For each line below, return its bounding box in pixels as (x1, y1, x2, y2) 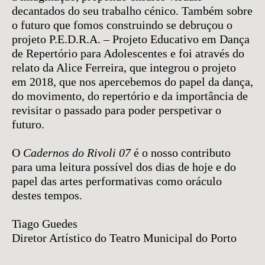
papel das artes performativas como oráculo (12, 174, 222, 188)
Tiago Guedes (12, 217, 77, 230)
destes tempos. (12, 189, 82, 202)
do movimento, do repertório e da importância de (12, 89, 248, 102)
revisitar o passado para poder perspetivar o (12, 104, 221, 117)
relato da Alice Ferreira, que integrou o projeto (12, 61, 236, 74)
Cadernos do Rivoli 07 (23, 146, 131, 159)
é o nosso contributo (131, 146, 231, 159)
